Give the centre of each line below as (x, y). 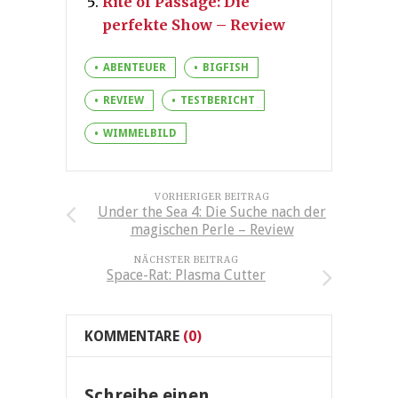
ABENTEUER (135, 68)
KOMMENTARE (132, 337)
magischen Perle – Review (212, 230)
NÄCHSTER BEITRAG (186, 260)
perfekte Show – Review (194, 25)
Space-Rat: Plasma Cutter (186, 275)
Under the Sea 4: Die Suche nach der (212, 212)
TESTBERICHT (218, 101)
